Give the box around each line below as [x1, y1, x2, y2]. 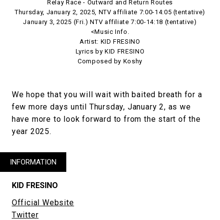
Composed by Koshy [77, 57, 143, 65]
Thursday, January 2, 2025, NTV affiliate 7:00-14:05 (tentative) [15, 8, 205, 16]
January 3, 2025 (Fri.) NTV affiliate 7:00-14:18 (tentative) [23, 18, 197, 26]
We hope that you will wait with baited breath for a [11, 89, 202, 99]
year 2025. [11, 126, 52, 136]
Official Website [11, 197, 74, 207]
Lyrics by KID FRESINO [75, 47, 145, 55]
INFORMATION [10, 157, 56, 166]
